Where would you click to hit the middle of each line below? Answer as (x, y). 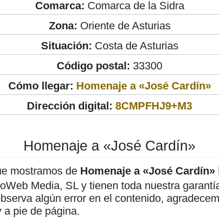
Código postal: (93, 66)
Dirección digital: (70, 106)
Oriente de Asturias (124, 25)
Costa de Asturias (135, 45)
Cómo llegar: (42, 86)
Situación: (66, 45)
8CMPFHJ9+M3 (154, 106)
